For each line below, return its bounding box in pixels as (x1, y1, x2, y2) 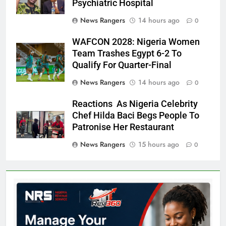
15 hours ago (138, 139, 179, 150)
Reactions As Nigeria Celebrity (72, 99, 198, 109)
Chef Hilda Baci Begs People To (72, 110, 199, 121)
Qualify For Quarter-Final (72, 60, 172, 71)
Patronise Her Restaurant (72, 122, 174, 133)
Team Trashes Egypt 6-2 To (72, 48, 182, 59)
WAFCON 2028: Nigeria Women (72, 37, 200, 47)
